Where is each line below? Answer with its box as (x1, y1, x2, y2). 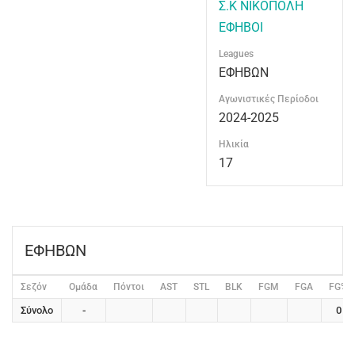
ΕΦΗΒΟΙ (219, 20, 263, 35)
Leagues (219, 48, 254, 59)
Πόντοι (113, 281, 144, 292)
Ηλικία (219, 139, 249, 150)
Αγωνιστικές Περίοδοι (219, 94, 319, 105)
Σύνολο (21, 304, 53, 316)
